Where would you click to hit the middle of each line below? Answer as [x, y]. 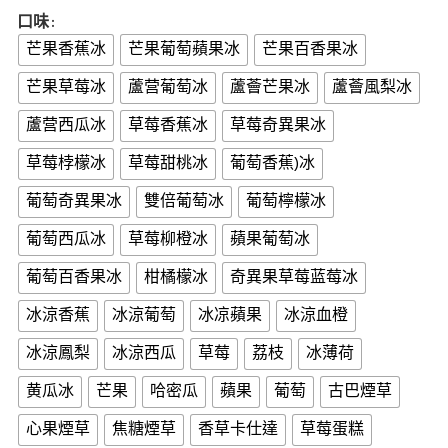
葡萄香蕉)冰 [272, 164]
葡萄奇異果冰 [74, 202]
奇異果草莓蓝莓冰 [294, 278]
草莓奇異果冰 [278, 126]
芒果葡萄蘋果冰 [184, 50]
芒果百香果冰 [310, 50]
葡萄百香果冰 [74, 278]
